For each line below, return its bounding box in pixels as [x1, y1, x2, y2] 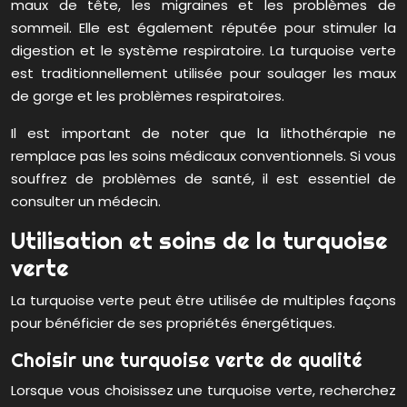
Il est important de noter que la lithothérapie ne [11, 124, 396, 144]
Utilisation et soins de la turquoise [11, 226, 388, 255]
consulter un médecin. [11, 192, 161, 212]
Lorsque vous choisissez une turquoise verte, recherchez [11, 381, 396, 401]
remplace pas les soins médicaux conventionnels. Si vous [11, 146, 396, 166]
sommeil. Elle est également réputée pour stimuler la [11, 18, 396, 38]
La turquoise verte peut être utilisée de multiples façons [11, 291, 396, 311]
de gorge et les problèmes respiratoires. [11, 86, 284, 106]
